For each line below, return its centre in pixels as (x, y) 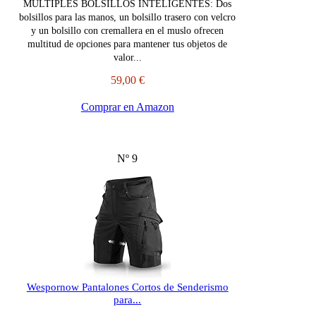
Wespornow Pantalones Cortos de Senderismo (127, 287)
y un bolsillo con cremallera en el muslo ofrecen (128, 31)
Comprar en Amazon (127, 107)
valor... (127, 58)
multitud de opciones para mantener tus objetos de (128, 44)
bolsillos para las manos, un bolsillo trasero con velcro (128, 18)
